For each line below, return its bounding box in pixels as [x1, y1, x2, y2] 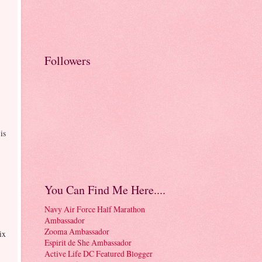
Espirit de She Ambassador [44, 236, 132, 248]
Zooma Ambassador [44, 225, 109, 237]
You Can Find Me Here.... [44, 181, 166, 198]
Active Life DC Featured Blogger [44, 247, 153, 259]
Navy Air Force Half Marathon [44, 203, 145, 215]
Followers [44, 52, 91, 68]
